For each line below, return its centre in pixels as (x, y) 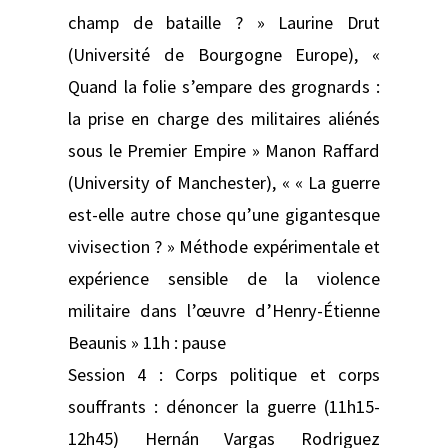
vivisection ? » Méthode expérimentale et (224, 246)
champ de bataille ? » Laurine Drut (224, 22)
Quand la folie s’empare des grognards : (224, 86)
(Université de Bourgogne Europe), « (224, 54)
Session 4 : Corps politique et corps (224, 374)
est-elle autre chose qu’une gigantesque (224, 214)
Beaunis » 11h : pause (147, 342)
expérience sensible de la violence (224, 278)
